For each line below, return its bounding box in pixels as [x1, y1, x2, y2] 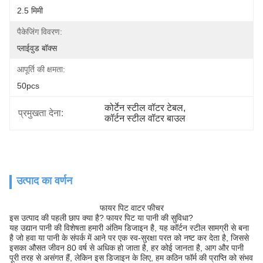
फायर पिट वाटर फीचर [99, 203, 164, 213]
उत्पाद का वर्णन [16, 175, 72, 187]
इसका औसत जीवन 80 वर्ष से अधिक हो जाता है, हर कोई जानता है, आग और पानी [9, 243, 244, 252]
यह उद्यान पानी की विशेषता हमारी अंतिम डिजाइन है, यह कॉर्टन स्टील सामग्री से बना [9, 223, 249, 232]
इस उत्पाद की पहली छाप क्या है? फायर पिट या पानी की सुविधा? [9, 213, 193, 222]
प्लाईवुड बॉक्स [17, 43, 57, 53]
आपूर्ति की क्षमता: [17, 65, 65, 74]
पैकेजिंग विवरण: [17, 27, 62, 36]
